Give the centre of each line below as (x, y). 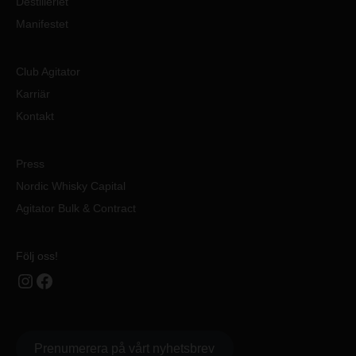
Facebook (39, 280)
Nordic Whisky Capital (71, 186)
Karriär (33, 94)
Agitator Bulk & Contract (76, 208)
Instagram (23, 280)
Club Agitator (48, 72)
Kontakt (35, 116)
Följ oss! (37, 256)
